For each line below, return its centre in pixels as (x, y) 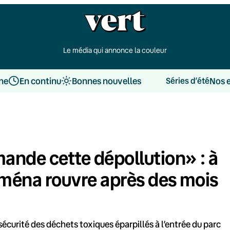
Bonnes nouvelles (106, 81)
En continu (40, 81)
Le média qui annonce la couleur (115, 50)
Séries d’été (187, 81)
